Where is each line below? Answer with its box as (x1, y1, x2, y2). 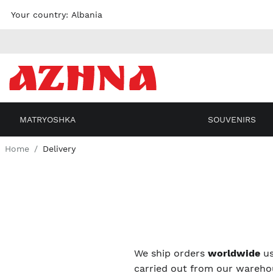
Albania (71, 10, 102, 19)
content (29, 22, 62, 32)
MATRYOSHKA (19, 115, 76, 124)
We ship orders (134, 247, 208, 259)
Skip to (29, 9, 59, 18)
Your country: (11, 10, 71, 19)
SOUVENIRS (208, 115, 256, 124)
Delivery (43, 144, 76, 154)
